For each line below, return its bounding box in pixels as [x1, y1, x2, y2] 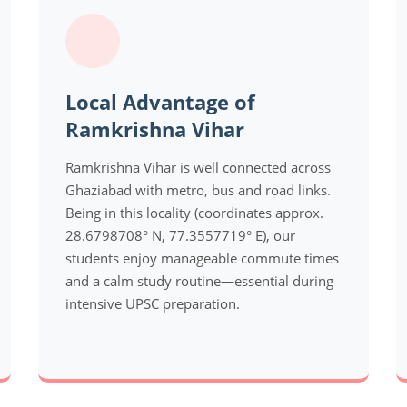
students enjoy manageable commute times [65, 248, 340, 267]
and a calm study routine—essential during [65, 271, 334, 290]
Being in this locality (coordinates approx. [65, 203, 324, 222]
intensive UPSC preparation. [65, 293, 241, 313]
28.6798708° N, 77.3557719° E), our [65, 225, 296, 244]
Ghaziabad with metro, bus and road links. [65, 180, 332, 199]
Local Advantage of [65, 87, 256, 115]
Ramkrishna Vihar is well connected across [65, 157, 332, 176]
